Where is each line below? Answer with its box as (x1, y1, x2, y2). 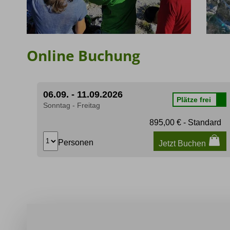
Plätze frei (177, 95, 211, 104)
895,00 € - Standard (149, 118, 221, 127)
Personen (58, 138, 93, 147)
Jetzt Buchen (159, 139, 208, 148)
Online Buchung (27, 45, 140, 65)
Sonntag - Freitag (43, 101, 100, 109)
